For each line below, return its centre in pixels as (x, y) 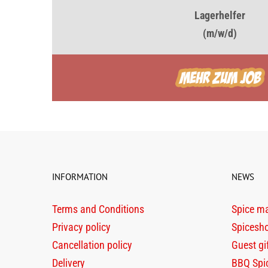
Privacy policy (81, 227)
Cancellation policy (92, 245)
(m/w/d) (220, 33)
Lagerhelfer (220, 15)
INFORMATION (80, 176)
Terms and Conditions (98, 209)
